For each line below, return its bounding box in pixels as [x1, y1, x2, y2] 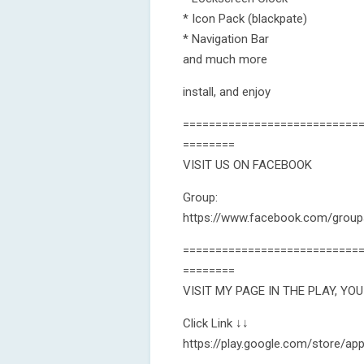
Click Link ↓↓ [183, 316, 249, 331]
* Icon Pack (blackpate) [183, 11, 307, 26]
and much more [183, 52, 267, 67]
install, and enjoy [183, 84, 271, 99]
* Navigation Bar [183, 32, 269, 46]
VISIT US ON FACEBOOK [183, 158, 312, 172]
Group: [183, 190, 218, 205]
